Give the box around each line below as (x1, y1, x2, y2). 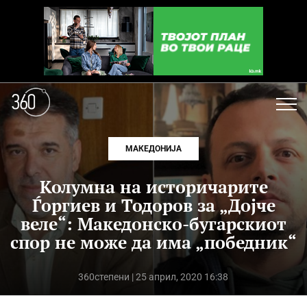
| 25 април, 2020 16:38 (130, 271, 229, 282)
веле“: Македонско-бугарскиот (21, 212, 286, 235)
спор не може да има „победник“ (10, 231, 297, 254)
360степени (78, 271, 130, 282)
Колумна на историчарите (39, 175, 268, 198)
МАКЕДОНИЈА (125, 144, 182, 153)
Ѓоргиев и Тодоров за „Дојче (32, 194, 275, 217)
